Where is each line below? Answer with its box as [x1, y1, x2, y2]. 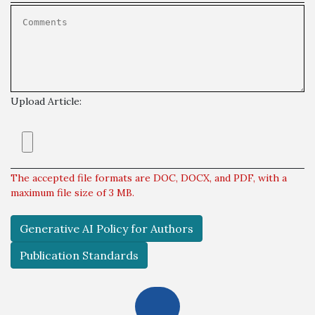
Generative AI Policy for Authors [20, 221, 193, 236]
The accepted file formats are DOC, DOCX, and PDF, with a [11, 172, 287, 185]
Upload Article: [11, 95, 82, 108]
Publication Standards [20, 248, 139, 263]
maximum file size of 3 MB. [11, 186, 134, 200]
